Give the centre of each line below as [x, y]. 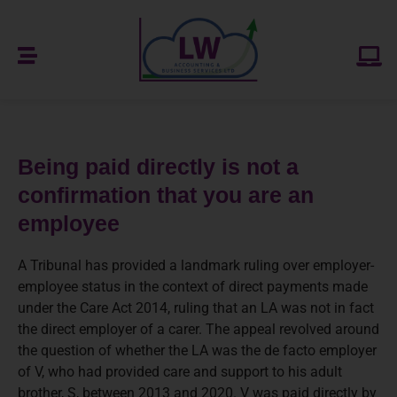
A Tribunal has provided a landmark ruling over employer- [196, 266]
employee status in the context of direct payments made [193, 287]
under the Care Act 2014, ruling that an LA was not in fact [196, 308]
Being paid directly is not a [158, 167]
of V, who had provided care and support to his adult [180, 372]
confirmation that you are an [166, 195]
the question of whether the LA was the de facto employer [197, 351]
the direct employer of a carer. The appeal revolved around [198, 330]
